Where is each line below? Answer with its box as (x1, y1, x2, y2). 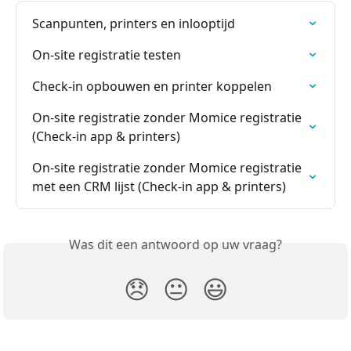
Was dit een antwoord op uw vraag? (69, 235, 282, 253)
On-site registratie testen (32, 45, 181, 63)
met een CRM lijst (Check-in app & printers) (32, 177, 286, 195)
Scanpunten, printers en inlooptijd (32, 14, 235, 32)
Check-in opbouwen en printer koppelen (32, 77, 272, 95)
